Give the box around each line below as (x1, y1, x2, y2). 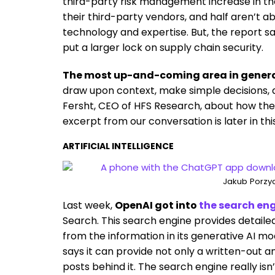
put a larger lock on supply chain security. (63, 41, 263, 55)
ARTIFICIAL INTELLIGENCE (63, 140, 174, 152)
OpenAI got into (115, 198, 197, 212)
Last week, (63, 198, 112, 212)
